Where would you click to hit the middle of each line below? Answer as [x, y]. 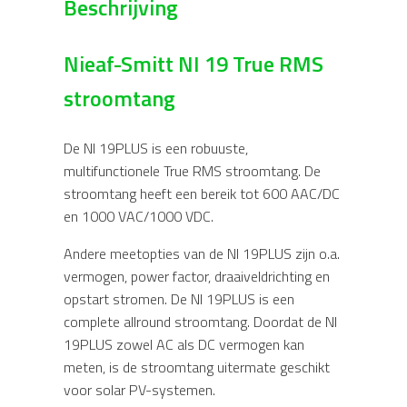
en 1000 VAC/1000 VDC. [139, 217]
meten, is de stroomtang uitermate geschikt [197, 367]
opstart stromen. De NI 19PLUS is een [179, 299]
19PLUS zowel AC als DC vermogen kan [184, 345]
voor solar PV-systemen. [139, 390]
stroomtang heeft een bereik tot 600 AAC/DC [202, 194]
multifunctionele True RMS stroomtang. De [192, 171]
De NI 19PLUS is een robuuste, [156, 149]
